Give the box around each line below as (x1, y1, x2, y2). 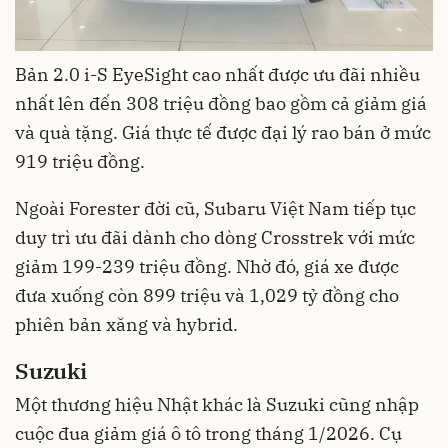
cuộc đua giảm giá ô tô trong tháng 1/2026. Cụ (15, 422, 402, 446)
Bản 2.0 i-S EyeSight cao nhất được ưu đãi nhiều (15, 62, 420, 86)
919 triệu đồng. (15, 149, 145, 173)
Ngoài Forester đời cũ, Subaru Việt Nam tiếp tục (15, 196, 416, 220)
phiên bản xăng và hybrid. (15, 312, 238, 336)
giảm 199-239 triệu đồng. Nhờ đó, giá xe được (15, 254, 399, 278)
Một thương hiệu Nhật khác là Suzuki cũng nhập (15, 393, 419, 417)
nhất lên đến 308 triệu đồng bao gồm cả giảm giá (15, 91, 427, 115)
